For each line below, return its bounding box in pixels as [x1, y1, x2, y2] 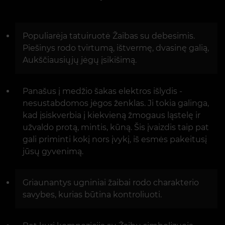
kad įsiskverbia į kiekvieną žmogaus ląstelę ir [23, 110, 200, 121]
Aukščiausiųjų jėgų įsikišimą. [23, 55, 137, 65]
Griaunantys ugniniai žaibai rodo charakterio [23, 178, 199, 188]
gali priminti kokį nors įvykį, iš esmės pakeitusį [23, 135, 207, 145]
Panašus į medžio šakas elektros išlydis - [23, 86, 182, 96]
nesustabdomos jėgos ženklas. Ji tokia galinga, [23, 98, 209, 108]
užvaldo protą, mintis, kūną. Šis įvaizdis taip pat [23, 123, 209, 133]
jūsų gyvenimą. [23, 147, 83, 157]
